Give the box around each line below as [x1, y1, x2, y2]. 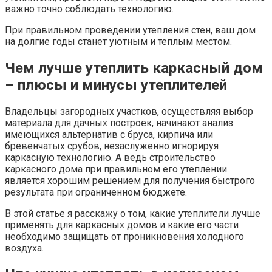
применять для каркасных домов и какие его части [5, 219, 239, 231]
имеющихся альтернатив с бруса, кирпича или [5, 128, 213, 140]
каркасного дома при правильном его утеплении [5, 163, 227, 175]
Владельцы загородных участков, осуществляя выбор [5, 105, 253, 117]
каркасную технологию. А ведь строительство [5, 151, 216, 163]
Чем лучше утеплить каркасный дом [5, 59, 263, 76]
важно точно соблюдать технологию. [5, 3, 174, 15]
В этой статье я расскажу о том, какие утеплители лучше [5, 207, 260, 219]
